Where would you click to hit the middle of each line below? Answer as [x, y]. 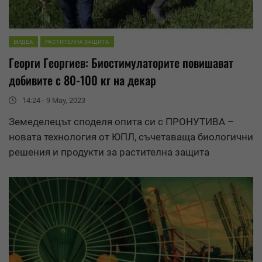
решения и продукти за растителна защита [109, 152]
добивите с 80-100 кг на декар [82, 80]
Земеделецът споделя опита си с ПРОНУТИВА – [121, 121]
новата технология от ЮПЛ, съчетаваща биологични [131, 137]
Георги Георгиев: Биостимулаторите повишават [121, 62]
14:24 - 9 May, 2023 [54, 100]
